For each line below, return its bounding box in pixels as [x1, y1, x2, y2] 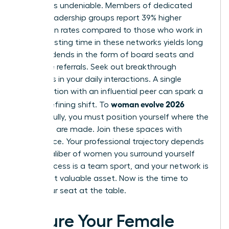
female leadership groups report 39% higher [19, 13, 181, 22]
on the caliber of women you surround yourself [19, 149, 195, 158]
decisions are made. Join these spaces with [19, 125, 182, 133]
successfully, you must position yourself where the [19, 112, 209, 121]
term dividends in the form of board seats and [19, 50, 194, 59]
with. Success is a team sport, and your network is [19, 162, 209, 170]
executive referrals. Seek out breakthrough [19, 62, 176, 71]
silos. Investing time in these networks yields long [19, 38, 203, 47]
